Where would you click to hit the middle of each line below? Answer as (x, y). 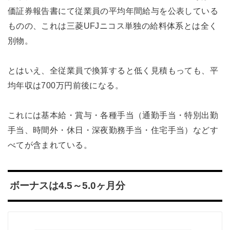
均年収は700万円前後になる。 (65, 85)
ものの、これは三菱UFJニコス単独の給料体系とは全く (112, 25)
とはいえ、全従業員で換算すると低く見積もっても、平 (113, 70)
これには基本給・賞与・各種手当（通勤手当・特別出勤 (113, 115)
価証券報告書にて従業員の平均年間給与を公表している (113, 11)
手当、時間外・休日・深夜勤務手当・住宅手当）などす (113, 130)
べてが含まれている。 (50, 145)
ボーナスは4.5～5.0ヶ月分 (67, 186)
